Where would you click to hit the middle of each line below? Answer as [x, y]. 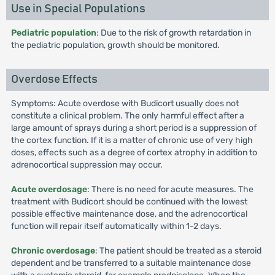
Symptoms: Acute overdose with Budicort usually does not [125, 103]
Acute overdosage [49, 189]
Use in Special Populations [78, 9]
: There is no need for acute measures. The [170, 189]
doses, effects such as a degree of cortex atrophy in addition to [134, 153]
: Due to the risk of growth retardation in [173, 33]
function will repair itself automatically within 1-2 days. [116, 226]
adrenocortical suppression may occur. [87, 165]
